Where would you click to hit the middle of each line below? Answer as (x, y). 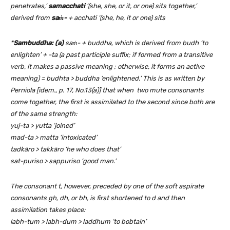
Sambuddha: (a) (39, 43)
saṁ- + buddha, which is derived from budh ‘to (137, 43)
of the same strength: (44, 114)
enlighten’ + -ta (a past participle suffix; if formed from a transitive (111, 55)
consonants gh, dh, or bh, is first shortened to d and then (98, 198)
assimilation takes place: (48, 210)
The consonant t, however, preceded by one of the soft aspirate (107, 186)
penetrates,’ (29, 6)
